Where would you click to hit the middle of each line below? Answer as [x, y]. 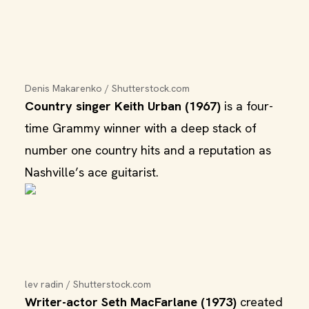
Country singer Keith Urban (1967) [123, 106]
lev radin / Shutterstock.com [88, 284]
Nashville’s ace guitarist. [92, 172]
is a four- [247, 106]
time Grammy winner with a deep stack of [141, 128]
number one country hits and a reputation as [148, 150]
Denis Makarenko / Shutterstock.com [107, 88]
